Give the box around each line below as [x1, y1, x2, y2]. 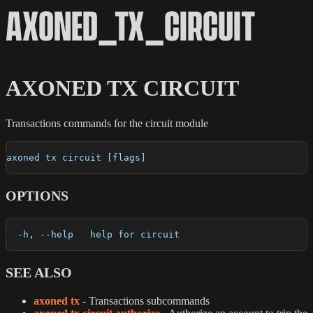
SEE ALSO [6, 265, 72, 281]
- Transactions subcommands [80, 295, 210, 307]
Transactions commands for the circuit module [6, 117, 208, 130]
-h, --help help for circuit [6, 229, 180, 240]
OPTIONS [6, 188, 68, 204]
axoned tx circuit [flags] [6, 152, 146, 163]
